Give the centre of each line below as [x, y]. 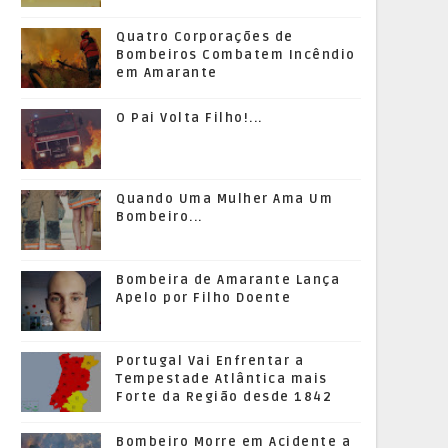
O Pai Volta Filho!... [189, 118]
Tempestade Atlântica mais [222, 379]
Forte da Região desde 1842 [224, 397]
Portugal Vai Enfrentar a [210, 361]
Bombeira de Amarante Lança [228, 280]
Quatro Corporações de [205, 37]
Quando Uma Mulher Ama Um [224, 199]
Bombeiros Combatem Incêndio [236, 55]
